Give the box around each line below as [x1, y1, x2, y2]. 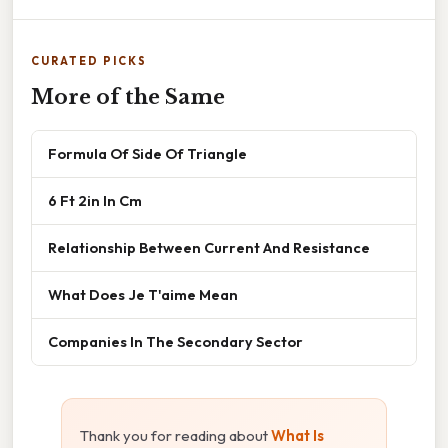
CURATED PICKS [31, 53, 147, 68]
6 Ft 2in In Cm [48, 190, 142, 210]
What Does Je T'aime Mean [48, 284, 238, 304]
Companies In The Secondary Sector [48, 331, 303, 351]
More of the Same [31, 84, 225, 109]
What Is [271, 425, 324, 445]
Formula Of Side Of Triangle [48, 143, 247, 163]
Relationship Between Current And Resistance [48, 237, 370, 257]
